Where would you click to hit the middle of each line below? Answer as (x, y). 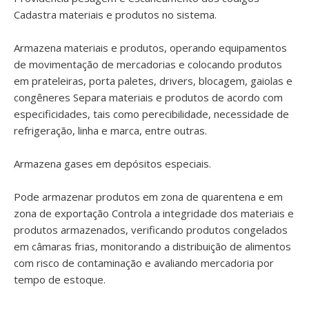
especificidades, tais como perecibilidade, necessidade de (151, 114)
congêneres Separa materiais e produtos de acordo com (148, 97)
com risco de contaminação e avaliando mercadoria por (144, 263)
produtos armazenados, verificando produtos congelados (151, 230)
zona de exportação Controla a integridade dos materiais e (154, 213)
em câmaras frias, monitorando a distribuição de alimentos (152, 246)
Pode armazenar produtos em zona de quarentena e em (148, 197)
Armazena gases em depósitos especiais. (112, 163)
